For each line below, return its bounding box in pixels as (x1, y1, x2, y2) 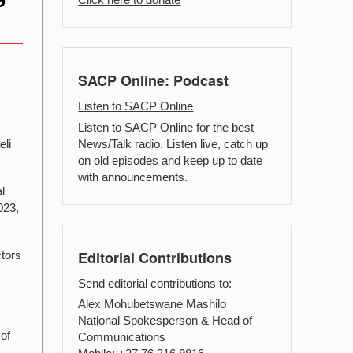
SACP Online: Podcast (78, 70, 229, 91)
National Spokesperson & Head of (78, 314, 253, 327)
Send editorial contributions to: (78, 276, 232, 290)
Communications (78, 330, 166, 344)
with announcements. (78, 169, 188, 184)
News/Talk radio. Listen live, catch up (78, 136, 269, 150)
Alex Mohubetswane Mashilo (78, 297, 227, 310)
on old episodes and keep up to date (78, 153, 263, 167)
